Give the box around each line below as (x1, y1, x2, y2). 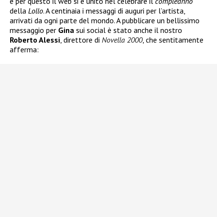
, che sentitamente (142, 35, 203, 45)
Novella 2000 (102, 35, 142, 45)
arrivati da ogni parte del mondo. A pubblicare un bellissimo (10, 15, 200, 26)
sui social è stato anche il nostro (74, 25, 182, 35)
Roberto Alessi (10, 35, 60, 45)
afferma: (10, 45, 39, 55)
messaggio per (10, 25, 58, 35)
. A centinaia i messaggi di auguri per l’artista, (43, 6, 185, 16)
